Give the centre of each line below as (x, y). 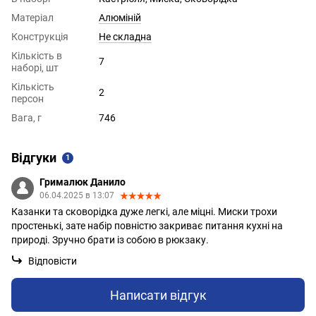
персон (28, 99)
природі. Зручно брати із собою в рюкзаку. (110, 240)
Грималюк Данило (83, 182)
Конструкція (40, 37)
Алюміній (120, 18)
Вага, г (26, 118)
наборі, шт (35, 68)
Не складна (125, 37)
